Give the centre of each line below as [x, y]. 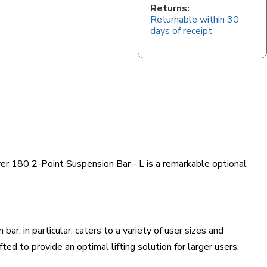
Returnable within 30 [195, 20]
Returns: [170, 8]
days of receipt [181, 31]
